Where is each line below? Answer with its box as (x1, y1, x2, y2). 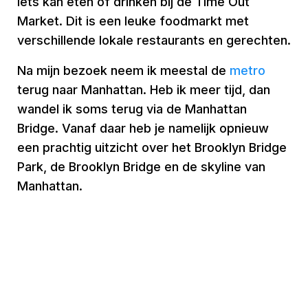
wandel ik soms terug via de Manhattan (17, 102, 247, 116)
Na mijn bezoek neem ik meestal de (17, 63, 230, 78)
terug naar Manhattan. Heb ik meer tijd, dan (17, 82, 270, 97)
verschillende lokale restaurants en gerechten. (17, 33, 291, 47)
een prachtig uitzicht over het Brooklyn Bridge (17, 140, 287, 155)
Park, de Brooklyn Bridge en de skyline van (17, 159, 265, 174)
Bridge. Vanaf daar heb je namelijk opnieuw (17, 121, 269, 135)
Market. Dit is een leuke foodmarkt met (17, 14, 249, 28)
